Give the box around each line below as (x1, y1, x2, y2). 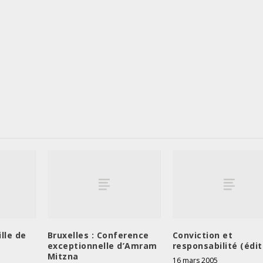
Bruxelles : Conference (47, 229, 149, 241)
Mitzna (47, 250, 79, 262)
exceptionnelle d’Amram (47, 240, 157, 251)
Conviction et (172, 229, 233, 241)
